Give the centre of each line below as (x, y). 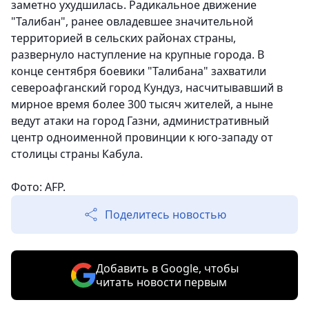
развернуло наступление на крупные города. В (138, 55)
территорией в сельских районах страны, (123, 38)
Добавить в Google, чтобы (167, 269)
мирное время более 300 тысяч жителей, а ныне (142, 104)
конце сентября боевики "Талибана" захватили (139, 71)
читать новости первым (161, 282)
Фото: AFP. (38, 187)
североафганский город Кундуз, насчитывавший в (147, 88)
